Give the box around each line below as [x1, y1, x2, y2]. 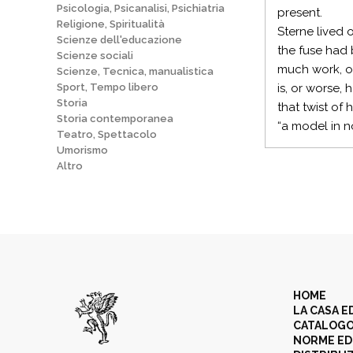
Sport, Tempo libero [57, 81, 158, 93]
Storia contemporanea [57, 113, 173, 124]
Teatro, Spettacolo [57, 128, 157, 140]
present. [277, 6, 322, 20]
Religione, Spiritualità [57, 18, 165, 30]
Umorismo [57, 144, 108, 156]
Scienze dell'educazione [57, 34, 182, 46]
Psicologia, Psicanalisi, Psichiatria [57, 2, 225, 14]
